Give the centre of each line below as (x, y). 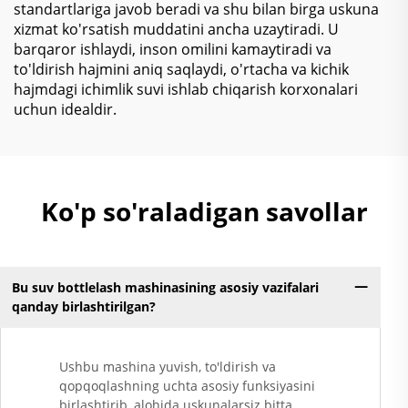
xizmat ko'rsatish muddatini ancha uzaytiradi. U (176, 29)
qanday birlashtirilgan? (83, 307)
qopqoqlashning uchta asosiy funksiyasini (187, 385)
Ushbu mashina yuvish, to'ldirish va (168, 366)
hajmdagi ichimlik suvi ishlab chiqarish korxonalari (186, 89)
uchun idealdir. (65, 109)
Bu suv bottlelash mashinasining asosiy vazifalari (165, 288)
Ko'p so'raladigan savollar (204, 211)
